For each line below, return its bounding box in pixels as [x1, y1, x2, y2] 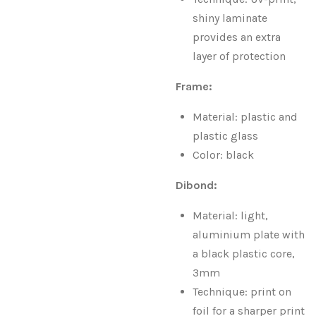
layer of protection [193, 49, 286, 63]
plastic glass [193, 128, 258, 142]
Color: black [193, 147, 254, 162]
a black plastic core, [193, 246, 295, 260]
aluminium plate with [193, 227, 305, 241]
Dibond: [176, 178, 217, 192]
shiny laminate [193, 11, 267, 25]
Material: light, [193, 208, 268, 222]
